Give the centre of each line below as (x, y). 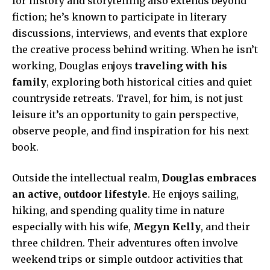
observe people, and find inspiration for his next (130, 131)
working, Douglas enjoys (74, 66)
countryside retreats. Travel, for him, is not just (127, 99)
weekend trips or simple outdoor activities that (127, 259)
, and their (225, 227)
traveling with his (181, 66)
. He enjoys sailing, (193, 194)
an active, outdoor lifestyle (80, 194)
